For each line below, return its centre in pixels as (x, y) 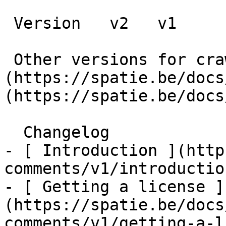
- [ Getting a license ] (114, 187)
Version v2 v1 (9, 23)
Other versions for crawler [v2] (9, 60)
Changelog (14, 132)
